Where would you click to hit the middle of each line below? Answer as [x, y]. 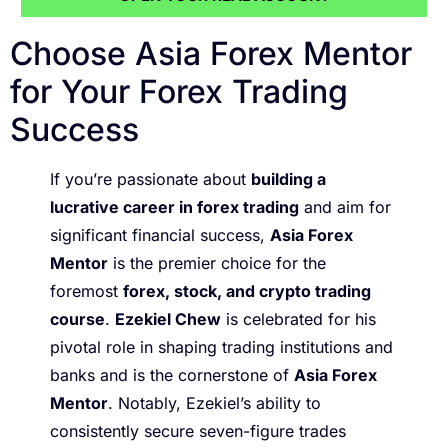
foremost [86, 291]
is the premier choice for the [217, 263]
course [77, 319]
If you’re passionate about [150, 179]
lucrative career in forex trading [174, 207]
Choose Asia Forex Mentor [211, 54]
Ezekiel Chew [168, 319]
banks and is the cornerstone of [172, 375]
